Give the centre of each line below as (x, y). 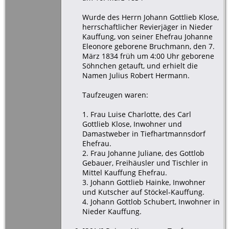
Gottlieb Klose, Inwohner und (132, 124)
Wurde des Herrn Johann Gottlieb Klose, (150, 17)
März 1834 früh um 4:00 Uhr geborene (148, 56)
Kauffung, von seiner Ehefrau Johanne (147, 36)
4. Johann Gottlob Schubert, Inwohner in (151, 201)
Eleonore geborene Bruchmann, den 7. (148, 46)
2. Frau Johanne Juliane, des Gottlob (143, 153)
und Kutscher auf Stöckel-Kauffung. (143, 192)
